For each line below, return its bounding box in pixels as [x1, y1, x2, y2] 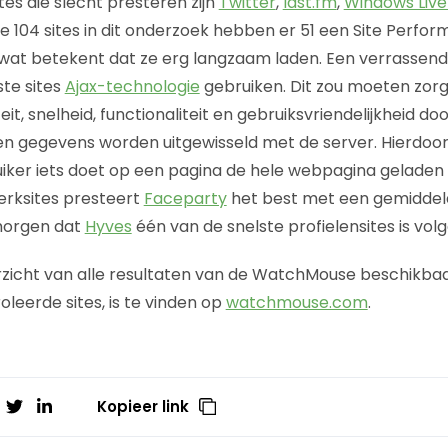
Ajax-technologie [64, 74, 200, 98]
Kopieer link [97, 395, 190, 417]
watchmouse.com [225, 290, 368, 314]
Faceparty [143, 186, 227, 210]
